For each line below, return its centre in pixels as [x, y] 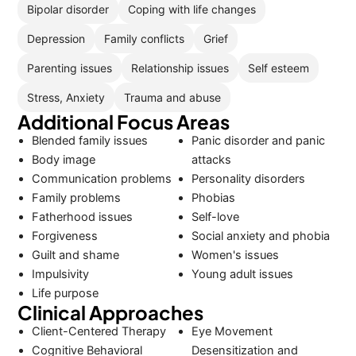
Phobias [213, 198]
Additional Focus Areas [124, 122]
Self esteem [279, 68]
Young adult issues [242, 274]
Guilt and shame [76, 255]
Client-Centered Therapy [99, 331]
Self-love [215, 217]
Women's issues [235, 255]
